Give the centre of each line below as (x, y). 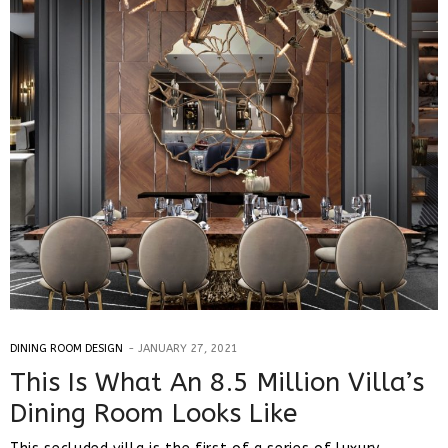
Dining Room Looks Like (153, 414)
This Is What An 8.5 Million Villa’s (217, 383)
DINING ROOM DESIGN (66, 349)
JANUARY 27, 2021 (188, 349)
